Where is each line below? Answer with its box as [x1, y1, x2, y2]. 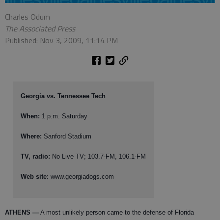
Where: [21, 132, 42, 140]
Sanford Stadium [42, 132, 91, 140]
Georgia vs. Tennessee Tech [21, 92, 106, 100]
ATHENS [5, 208, 30, 216]
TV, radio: [21, 152, 50, 160]
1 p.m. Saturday [40, 112, 87, 120]
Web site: [21, 172, 49, 180]
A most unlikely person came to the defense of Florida [39, 208, 194, 216]
